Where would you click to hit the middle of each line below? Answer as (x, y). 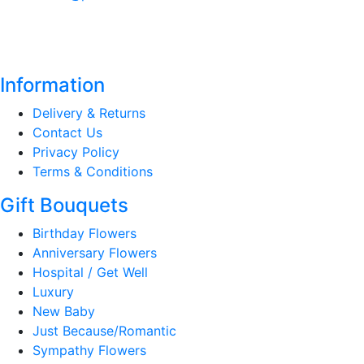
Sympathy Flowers (89, 350)
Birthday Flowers (84, 233)
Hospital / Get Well (90, 272)
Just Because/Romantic (104, 330)
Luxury (53, 291)
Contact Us (67, 132)
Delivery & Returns (89, 113)
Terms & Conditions (93, 171)
